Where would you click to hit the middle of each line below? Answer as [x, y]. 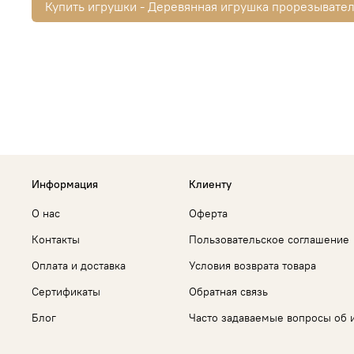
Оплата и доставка [79, 265]
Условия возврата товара [252, 265]
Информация [65, 184]
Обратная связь [228, 291]
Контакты [56, 239]
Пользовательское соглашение [269, 239]
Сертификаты [66, 291]
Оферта [208, 213]
